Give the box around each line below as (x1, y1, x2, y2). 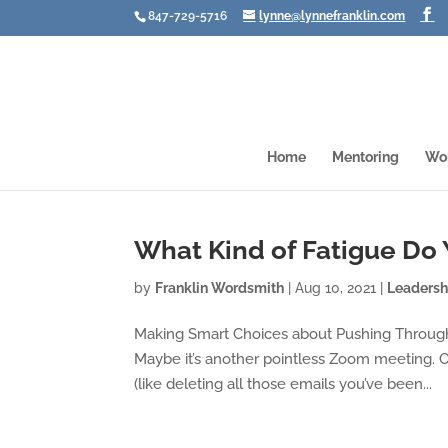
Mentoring (332, 149, 399, 165)
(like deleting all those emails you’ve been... (134, 375, 433, 393)
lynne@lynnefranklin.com (259, 9, 406, 23)
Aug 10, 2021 (295, 280, 377, 296)
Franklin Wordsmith (155, 280, 285, 296)
